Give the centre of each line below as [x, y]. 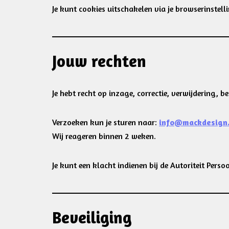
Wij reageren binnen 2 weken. [104, 136]
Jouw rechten [99, 61]
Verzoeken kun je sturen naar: [106, 122]
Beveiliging [92, 217]
